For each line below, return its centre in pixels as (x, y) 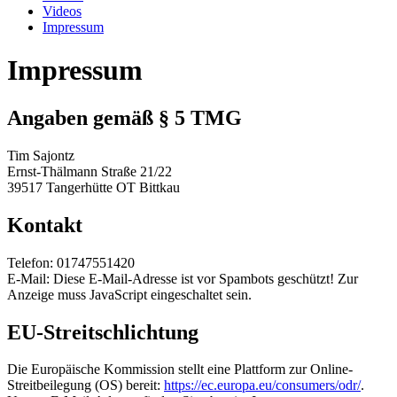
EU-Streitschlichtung (103, 332)
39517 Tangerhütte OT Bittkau (93, 187)
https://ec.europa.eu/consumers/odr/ (262, 385)
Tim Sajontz (41, 155)
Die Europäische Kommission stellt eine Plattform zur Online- (180, 370)
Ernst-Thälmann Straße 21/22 (90, 171)
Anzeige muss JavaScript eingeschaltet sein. (129, 294)
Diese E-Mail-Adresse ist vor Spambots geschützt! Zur (206, 278)
